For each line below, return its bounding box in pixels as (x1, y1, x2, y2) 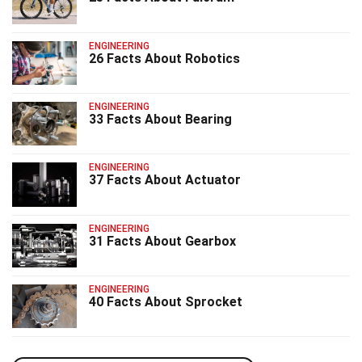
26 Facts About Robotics (89, 50, 240, 66)
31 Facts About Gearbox (89, 233, 236, 249)
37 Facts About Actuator (89, 172, 241, 188)
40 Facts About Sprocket (89, 294, 242, 310)
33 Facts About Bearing (89, 111, 232, 127)
